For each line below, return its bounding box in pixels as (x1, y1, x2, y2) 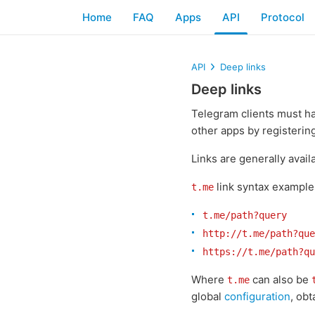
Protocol (261, 10, 304, 24)
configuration (224, 290, 290, 303)
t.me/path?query (202, 210, 287, 221)
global (191, 290, 224, 303)
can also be (250, 273, 311, 286)
